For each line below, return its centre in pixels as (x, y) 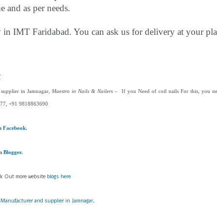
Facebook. (15, 128)
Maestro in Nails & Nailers (82, 91)
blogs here (59, 177)
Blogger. (13, 152)
